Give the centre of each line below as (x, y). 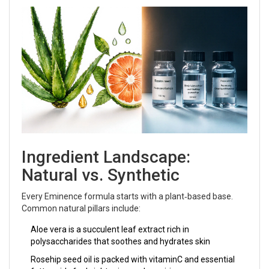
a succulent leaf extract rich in (133, 229)
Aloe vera (49, 229)
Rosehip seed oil (61, 259)
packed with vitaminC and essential (168, 259)
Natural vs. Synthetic (101, 175)
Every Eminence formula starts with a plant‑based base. (127, 196)
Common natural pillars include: (81, 208)
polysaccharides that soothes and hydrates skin (120, 241)
